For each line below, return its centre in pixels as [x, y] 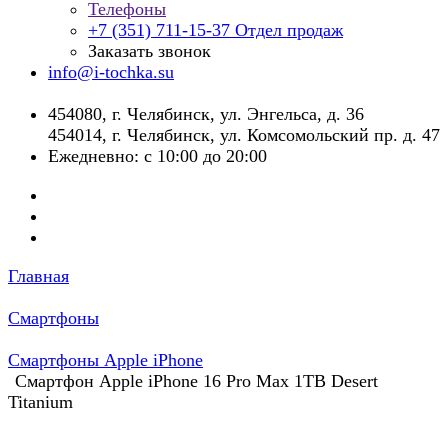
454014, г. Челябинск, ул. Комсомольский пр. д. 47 [244, 135]
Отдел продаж [289, 30]
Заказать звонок [149, 51]
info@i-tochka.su [111, 72]
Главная [38, 276]
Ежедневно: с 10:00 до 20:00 [157, 156]
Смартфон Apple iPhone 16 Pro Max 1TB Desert [196, 381]
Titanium [40, 402]
